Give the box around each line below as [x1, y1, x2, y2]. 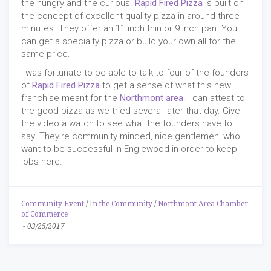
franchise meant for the [21, 92, 120, 103]
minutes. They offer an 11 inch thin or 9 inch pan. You [21, 22, 237, 34]
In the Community [90, 199, 152, 208]
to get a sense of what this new [102, 79, 231, 91]
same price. [21, 48, 70, 59]
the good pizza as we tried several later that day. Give [21, 105, 240, 116]
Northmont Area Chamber [158, 199, 248, 208]
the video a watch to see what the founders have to [21, 117, 232, 129]
